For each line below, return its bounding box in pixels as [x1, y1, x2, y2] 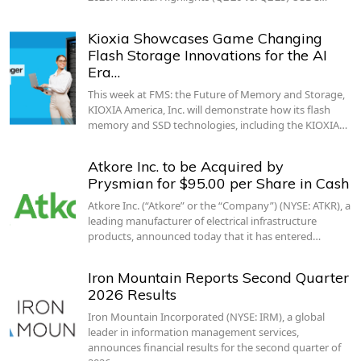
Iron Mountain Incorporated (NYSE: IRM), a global [87, 309, 325, 324]
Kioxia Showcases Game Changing [87, 28, 322, 48]
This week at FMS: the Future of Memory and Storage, [87, 86, 345, 102]
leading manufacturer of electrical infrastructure [87, 213, 317, 228]
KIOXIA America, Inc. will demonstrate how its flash [87, 102, 330, 117]
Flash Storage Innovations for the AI [87, 45, 327, 64]
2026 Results [87, 284, 176, 304]
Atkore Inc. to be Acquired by [87, 156, 284, 176]
